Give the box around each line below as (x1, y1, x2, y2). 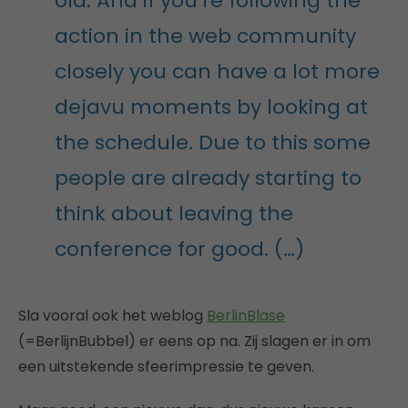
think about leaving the (55, 199, 293, 228)
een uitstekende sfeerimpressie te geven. (18, 355, 314, 377)
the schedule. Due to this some (55, 127, 371, 157)
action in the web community (55, 21, 356, 50)
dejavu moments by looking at (55, 92, 368, 121)
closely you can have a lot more (55, 56, 380, 86)
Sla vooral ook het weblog (18, 304, 207, 326)
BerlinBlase (207, 304, 285, 326)
